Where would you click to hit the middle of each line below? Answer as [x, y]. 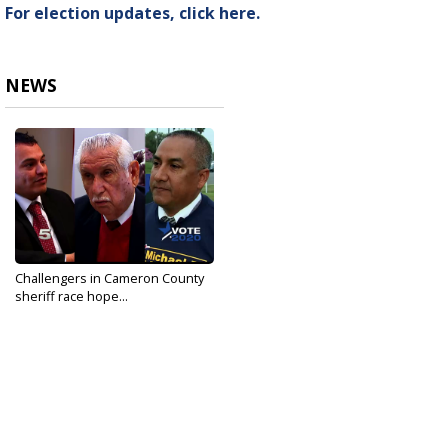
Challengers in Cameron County [109, 278]
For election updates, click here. [132, 13]
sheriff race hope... [71, 296]
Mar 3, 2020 [45, 312]
